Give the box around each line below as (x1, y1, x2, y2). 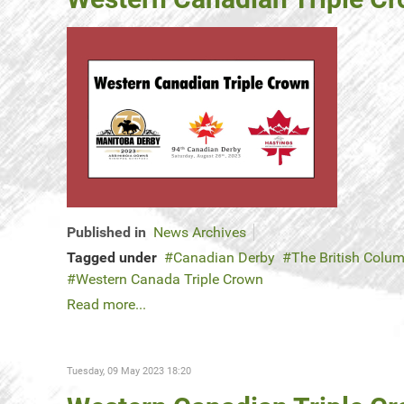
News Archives (153, 224, 246, 242)
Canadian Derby (173, 249, 275, 267)
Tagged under (67, 249, 157, 267)
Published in (67, 224, 146, 242)
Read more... (67, 296, 146, 314)
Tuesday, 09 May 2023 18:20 (67, 365, 191, 378)
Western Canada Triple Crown (76, 271, 263, 289)
